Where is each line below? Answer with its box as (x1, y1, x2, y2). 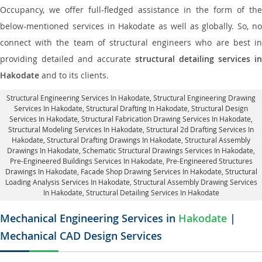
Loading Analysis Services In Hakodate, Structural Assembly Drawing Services (5, 177, 257, 187)
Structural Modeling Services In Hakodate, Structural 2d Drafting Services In (8, 125, 254, 134)
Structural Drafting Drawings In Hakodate (47, 135, 181, 144)
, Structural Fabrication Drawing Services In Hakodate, (78, 114, 253, 123)
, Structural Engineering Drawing (150, 93, 256, 102)
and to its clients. (39, 70, 109, 81)
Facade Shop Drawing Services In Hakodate (80, 167, 222, 176)
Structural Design (191, 104, 248, 113)
